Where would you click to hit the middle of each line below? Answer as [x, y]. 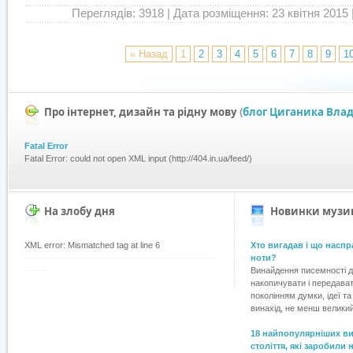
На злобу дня [80, 211]
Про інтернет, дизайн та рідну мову [142, 112]
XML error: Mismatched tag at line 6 [92, 245]
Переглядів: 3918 [118, 13]
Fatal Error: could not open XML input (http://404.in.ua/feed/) [138, 158]
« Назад [149, 54]
